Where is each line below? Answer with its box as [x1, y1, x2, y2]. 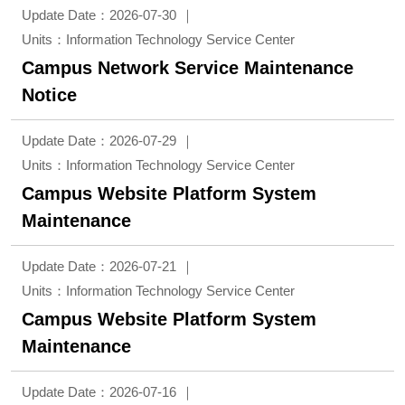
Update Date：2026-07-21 [22, 259, 176, 274]
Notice [22, 85, 77, 105]
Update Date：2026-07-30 [22, 7, 176, 23]
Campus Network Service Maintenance [22, 58, 353, 78]
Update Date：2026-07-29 [22, 133, 176, 148]
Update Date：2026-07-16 [22, 384, 176, 400]
